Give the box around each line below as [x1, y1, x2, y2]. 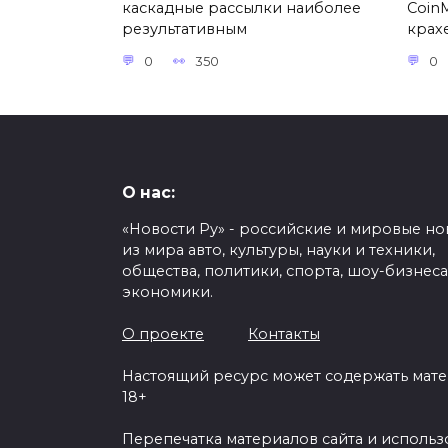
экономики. [122, 283, 213, 302]
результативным [122, 20, 247, 39]
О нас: [122, 182, 175, 202]
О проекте [122, 325, 204, 344]
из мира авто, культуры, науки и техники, [122, 241, 435, 260]
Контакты [248, 325, 320, 344]
